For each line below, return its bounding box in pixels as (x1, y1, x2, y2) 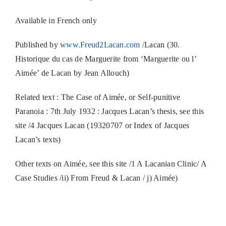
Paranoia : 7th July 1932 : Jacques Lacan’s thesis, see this (15, 107, 204, 116)
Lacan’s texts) (15, 135, 61, 144)
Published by (15, 40, 61, 49)
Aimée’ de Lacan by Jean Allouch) (15, 69, 130, 77)
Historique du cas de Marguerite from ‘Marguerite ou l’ (15, 54, 196, 63)
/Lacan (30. (140, 40, 180, 49)
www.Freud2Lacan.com (60, 40, 140, 49)
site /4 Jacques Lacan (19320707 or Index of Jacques (15, 121, 190, 130)
